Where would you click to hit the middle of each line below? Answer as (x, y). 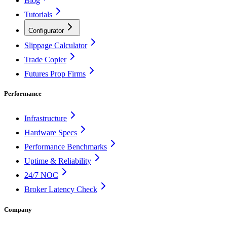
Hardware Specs (51, 133)
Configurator (46, 31)
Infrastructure (46, 119)
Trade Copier (45, 60)
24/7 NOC (41, 175)
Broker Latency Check (61, 190)
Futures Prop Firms (55, 74)
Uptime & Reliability (58, 161)
